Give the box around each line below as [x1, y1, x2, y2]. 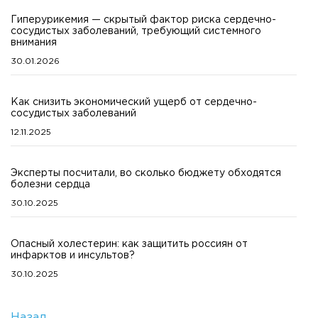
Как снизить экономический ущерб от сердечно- [11, 97, 257, 106]
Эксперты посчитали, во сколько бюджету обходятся [11, 168, 281, 177]
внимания [11, 38, 57, 47]
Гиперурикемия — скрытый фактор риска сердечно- [11, 15, 276, 24]
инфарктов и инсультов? [11, 251, 135, 260]
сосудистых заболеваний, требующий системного [11, 26, 261, 35]
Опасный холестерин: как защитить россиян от [11, 239, 248, 248]
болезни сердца [11, 180, 90, 189]
